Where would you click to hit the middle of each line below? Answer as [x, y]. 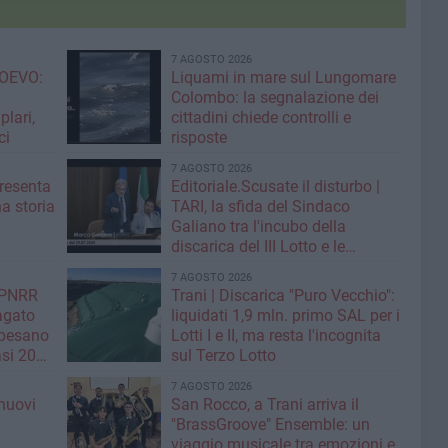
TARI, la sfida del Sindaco [260, 206]
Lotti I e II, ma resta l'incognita [275, 335]
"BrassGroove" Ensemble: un [270, 424]
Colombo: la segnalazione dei [274, 97]
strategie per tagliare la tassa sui [285, 266]
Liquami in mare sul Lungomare [283, 77]
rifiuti [188, 286]
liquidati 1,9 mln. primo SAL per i [231, 315]
